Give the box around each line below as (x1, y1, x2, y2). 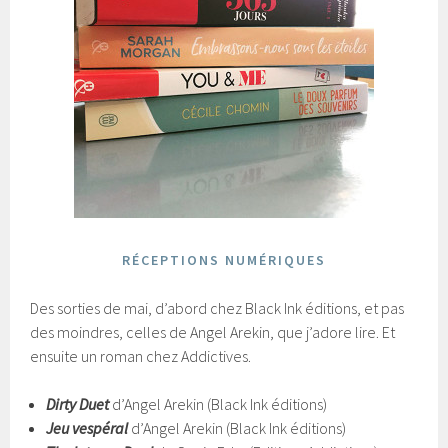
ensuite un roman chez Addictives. (30, 345, 252, 366)
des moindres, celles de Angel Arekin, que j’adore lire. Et (30, 321, 396, 342)
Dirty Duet (46, 393, 110, 414)
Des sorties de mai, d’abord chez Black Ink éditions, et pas (30, 297, 405, 318)
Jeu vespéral (46, 417, 129, 438)
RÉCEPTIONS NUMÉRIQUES (122, 250, 326, 269)
